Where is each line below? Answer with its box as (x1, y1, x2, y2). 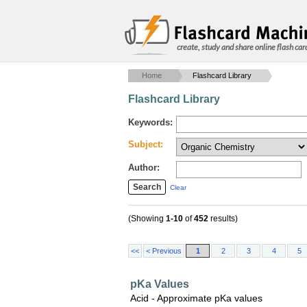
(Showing (128, 214, 166, 223)
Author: (128, 162, 160, 173)
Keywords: (128, 117, 173, 127)
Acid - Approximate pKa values (130, 293, 262, 304)
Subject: (128, 139, 163, 149)
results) (208, 214, 238, 223)
